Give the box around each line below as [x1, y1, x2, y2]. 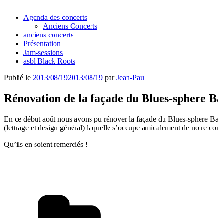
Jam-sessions [23, 48, 63, 56]
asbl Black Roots [23, 57, 75, 65]
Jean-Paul [116, 73, 146, 82]
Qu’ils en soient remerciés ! [4, 140, 88, 148]
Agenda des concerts [23, 13, 87, 21]
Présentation [23, 39, 61, 48]
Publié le [4, 73, 31, 82]
